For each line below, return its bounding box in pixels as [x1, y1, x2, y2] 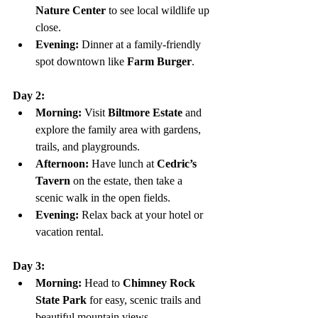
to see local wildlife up [106, 4, 212, 17]
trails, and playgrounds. [35, 141, 140, 153]
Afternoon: [35, 158, 89, 170]
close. [35, 21, 61, 34]
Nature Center [35, 4, 106, 17]
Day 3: [13, 260, 45, 273]
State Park [35, 294, 87, 307]
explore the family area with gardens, [35, 124, 204, 136]
